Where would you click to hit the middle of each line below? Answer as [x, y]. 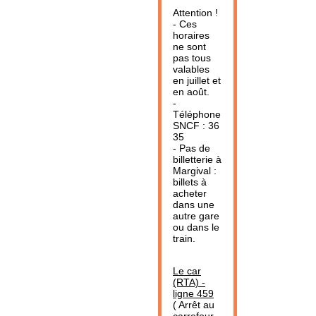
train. [184, 238]
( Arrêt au [194, 305]
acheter [190, 193]
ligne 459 [193, 293]
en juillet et [197, 80]
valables [191, 69]
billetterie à [197, 159]
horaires [191, 35]
